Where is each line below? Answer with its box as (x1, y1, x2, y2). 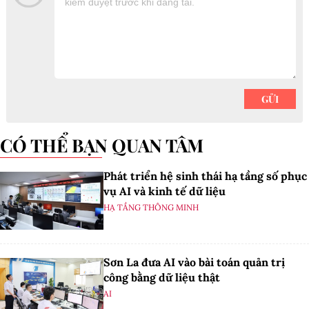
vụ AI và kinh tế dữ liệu (103, 184, 226, 198)
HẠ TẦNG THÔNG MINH (103, 202, 199, 212)
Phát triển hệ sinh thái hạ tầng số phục (103, 169, 307, 183)
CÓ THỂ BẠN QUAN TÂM (12, 133, 203, 157)
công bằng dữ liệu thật (103, 270, 220, 285)
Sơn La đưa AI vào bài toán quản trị (103, 255, 285, 270)
